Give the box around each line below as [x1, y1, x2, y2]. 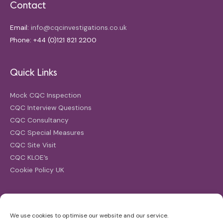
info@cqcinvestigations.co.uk [31, 23, 127, 32]
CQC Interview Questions [10, 103, 92, 112]
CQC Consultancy [10, 115, 69, 124]
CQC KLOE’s [10, 152, 48, 162]
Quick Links [10, 66, 57, 79]
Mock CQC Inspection [10, 90, 81, 100]
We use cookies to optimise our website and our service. [10, 212, 168, 220]
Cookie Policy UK [10, 165, 64, 174]
